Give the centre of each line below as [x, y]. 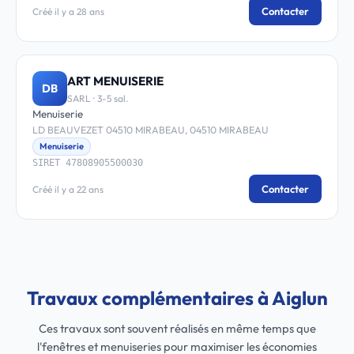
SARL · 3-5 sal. [98, 98]
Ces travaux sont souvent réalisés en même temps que [177, 328]
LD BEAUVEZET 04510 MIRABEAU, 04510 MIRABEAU [151, 130]
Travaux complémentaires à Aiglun [177, 298]
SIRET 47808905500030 [88, 163]
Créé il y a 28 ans [68, 11]
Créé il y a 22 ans [68, 189]
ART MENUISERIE [115, 81]
